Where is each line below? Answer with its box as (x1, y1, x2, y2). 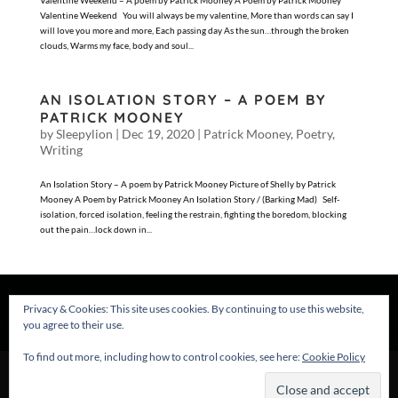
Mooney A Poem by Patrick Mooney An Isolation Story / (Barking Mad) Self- (39, 194, 339, 204)
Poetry (295, 126, 332, 141)
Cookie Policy (302, 350, 365, 363)
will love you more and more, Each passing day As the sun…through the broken (39, 25, 349, 36)
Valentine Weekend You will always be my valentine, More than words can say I (39, 10, 354, 20)
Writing (39, 142, 83, 157)
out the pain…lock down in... (39, 224, 152, 235)
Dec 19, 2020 (121, 126, 195, 141)
